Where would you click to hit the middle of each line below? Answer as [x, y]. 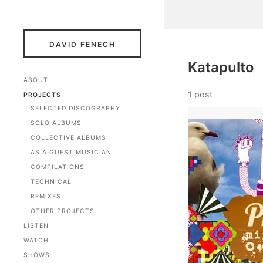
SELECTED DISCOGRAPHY [75, 108]
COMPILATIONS [58, 167]
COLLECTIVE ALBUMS [68, 138]
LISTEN [36, 226]
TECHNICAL [51, 182]
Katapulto [221, 67]
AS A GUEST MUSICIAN [71, 152]
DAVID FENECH [82, 44]
